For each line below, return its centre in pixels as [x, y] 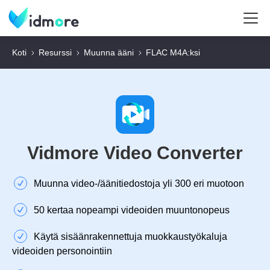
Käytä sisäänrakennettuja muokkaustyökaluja [130, 237]
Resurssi [55, 52]
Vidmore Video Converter [135, 153]
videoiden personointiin [62, 251]
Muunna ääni [109, 52]
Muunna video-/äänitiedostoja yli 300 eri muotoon [139, 184]
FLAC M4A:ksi [173, 52]
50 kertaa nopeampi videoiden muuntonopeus [132, 210]
